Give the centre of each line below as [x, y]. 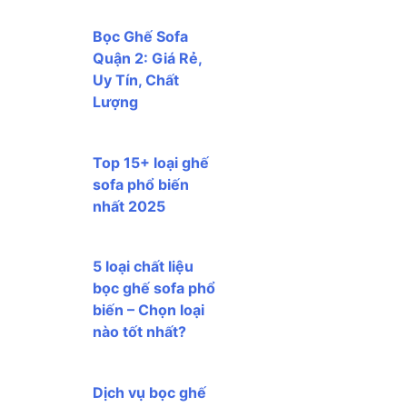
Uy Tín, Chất [136, 80]
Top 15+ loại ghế [151, 162]
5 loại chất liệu [143, 267]
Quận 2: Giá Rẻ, [147, 59]
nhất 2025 [129, 206]
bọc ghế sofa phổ [154, 288]
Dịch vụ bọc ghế [149, 392]
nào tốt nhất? [139, 332]
